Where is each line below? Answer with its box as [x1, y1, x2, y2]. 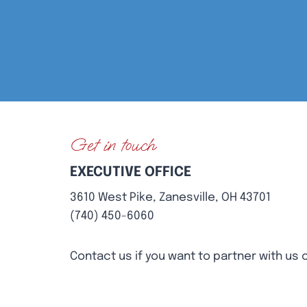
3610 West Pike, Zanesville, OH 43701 [70, 191, 271, 204]
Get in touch [70, 134, 155, 157]
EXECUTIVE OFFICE [70, 164, 191, 180]
